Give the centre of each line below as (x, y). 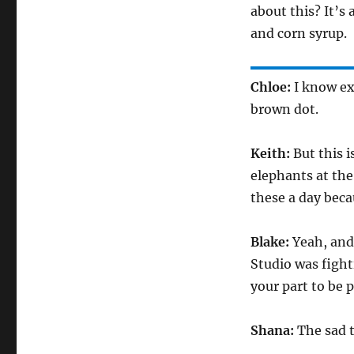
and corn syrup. (298, 33)
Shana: (273, 330)
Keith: (271, 153)
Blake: (271, 242)
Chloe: (272, 87)
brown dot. (284, 109)
